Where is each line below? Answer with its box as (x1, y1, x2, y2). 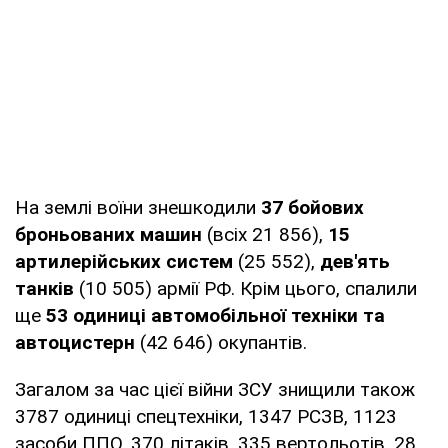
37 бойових (261, 195, 364, 219)
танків (15, 276, 74, 300)
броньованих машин (15, 222, 207, 246)
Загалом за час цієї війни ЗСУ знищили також (15, 377, 415, 401)
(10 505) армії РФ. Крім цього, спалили (74, 276, 417, 300)
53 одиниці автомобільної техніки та (46, 303, 385, 327)
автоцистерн (15, 330, 135, 354)
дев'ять (320, 249, 390, 273)
